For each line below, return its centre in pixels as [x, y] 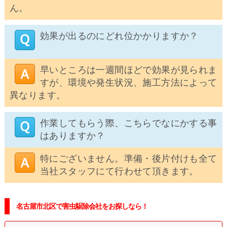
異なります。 [37, 96]
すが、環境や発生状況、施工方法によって [128, 83]
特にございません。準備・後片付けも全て [128, 159]
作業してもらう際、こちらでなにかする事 [128, 123]
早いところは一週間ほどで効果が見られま [128, 70]
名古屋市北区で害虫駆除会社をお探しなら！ [82, 206]
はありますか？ [72, 136]
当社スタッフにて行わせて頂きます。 [119, 172]
